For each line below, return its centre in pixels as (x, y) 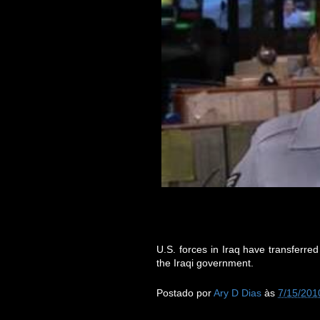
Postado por (185, 293)
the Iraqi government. (205, 263)
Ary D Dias (237, 293)
